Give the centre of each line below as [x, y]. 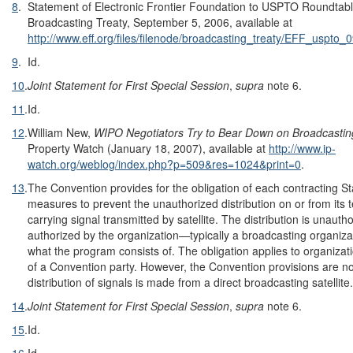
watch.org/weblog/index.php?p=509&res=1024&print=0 [164, 163]
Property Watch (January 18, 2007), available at [148, 148]
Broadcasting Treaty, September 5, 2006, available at [160, 22]
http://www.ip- [302, 148]
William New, [61, 132]
